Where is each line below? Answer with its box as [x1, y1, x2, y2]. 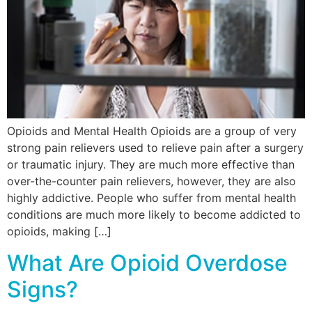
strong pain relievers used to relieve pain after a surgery [7, 141, 304, 155]
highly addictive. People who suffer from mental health [7, 191, 296, 205]
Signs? [7, 275, 78, 303]
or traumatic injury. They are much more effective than [7, 157, 295, 172]
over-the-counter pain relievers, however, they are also [7, 174, 296, 189]
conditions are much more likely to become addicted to [7, 208, 301, 222]
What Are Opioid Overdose [7, 249, 288, 276]
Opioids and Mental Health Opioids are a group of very [7, 124, 297, 139]
